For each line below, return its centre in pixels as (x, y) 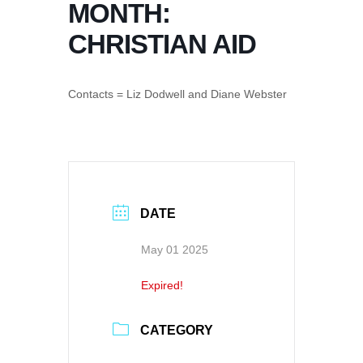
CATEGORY (177, 331)
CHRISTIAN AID (162, 44)
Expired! (162, 285)
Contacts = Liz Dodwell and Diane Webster (177, 94)
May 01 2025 (175, 249)
